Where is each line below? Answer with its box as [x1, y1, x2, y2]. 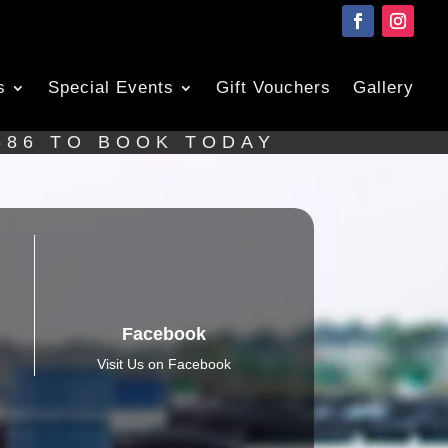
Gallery [353, 78, 415, 97]
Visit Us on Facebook [97, 355, 232, 372]
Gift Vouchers [216, 78, 332, 97]
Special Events [48, 78, 175, 97]
